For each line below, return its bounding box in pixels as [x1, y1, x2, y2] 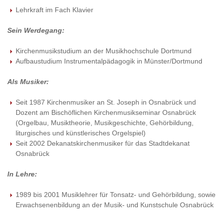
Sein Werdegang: [7, 26, 65, 35]
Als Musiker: [7, 78, 49, 86]
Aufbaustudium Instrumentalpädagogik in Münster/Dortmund [15, 57, 202, 66]
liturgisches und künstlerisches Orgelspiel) [15, 129, 146, 137]
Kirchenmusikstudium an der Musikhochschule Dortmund [15, 47, 192, 55]
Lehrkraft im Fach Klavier [15, 6, 93, 14]
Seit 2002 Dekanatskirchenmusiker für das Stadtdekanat [15, 139, 190, 148]
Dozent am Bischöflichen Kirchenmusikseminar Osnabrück [15, 109, 196, 117]
